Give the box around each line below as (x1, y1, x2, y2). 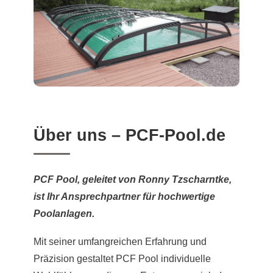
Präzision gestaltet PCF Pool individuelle (34, 253, 211, 264)
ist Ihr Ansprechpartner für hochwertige (34, 191, 215, 202)
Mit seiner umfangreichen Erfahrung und (34, 236, 207, 247)
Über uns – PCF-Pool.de (34, 126, 225, 145)
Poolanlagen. (34, 208, 94, 219)
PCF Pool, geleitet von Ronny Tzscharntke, (34, 174, 232, 185)
